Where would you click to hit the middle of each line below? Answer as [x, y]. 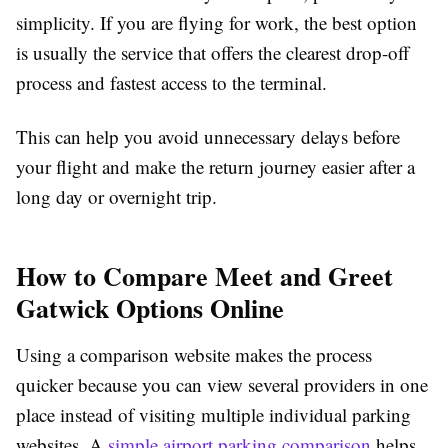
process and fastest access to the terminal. [171, 82]
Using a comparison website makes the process [194, 354]
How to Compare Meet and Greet [204, 275]
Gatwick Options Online [150, 307]
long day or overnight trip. [116, 196]
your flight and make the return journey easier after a [215, 166]
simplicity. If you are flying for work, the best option [216, 22]
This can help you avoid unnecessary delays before [208, 136]
